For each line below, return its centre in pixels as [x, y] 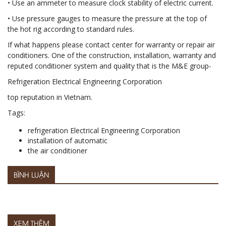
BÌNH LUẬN [31, 174]
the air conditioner [58, 150]
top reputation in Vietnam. [50, 97]
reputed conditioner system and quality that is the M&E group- [109, 66]
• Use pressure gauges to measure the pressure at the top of [107, 18]
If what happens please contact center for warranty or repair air [111, 44]
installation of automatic [68, 140]
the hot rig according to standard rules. [71, 29]
